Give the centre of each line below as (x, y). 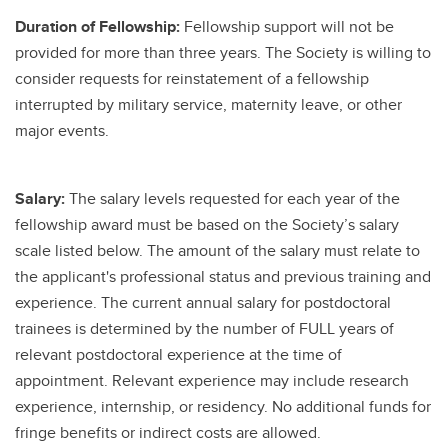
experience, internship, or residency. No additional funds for (223, 406)
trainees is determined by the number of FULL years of (204, 328)
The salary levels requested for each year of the (234, 198)
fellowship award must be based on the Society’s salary (207, 224)
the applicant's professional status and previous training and (223, 276)
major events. (62, 130)
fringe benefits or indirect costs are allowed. (168, 432)
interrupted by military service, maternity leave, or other (208, 104)
